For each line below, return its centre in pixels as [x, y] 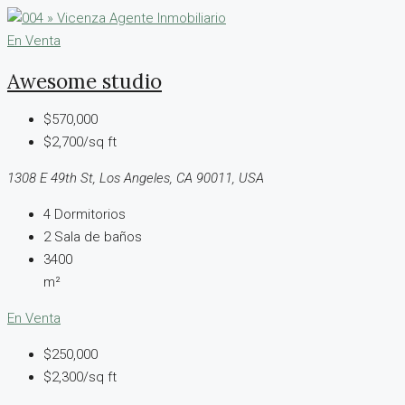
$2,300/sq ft [80, 377]
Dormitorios [90, 215]
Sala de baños [98, 237]
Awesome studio [85, 80]
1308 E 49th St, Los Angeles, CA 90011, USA [136, 179]
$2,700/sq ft [80, 142]
